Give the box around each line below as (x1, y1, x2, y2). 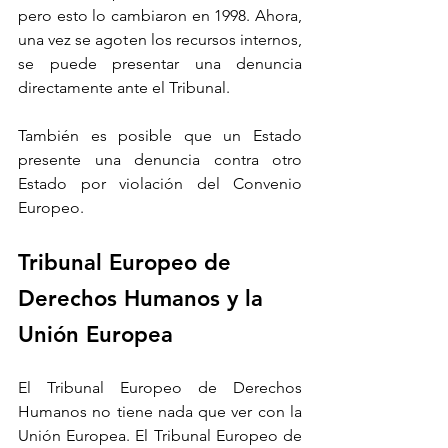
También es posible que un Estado (18, 126, 302, 146)
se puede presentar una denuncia (18, 54, 302, 74)
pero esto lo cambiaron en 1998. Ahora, (18, 6, 302, 26)
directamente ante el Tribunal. (18, 78, 234, 98)
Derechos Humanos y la (18, 285, 270, 313)
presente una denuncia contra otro (18, 150, 302, 170)
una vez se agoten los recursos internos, (18, 30, 302, 50)
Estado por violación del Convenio (18, 174, 302, 194)
